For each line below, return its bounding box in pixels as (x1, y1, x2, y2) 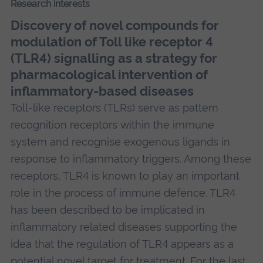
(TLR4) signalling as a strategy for (10, 50, 217, 66)
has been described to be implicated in (10, 203, 205, 216)
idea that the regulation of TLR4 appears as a (10, 237, 234, 250)
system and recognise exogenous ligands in (10, 135, 230, 148)
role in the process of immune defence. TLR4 (10, 186, 235, 199)
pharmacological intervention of (10, 66, 208, 82)
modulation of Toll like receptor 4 (10, 33, 213, 49)
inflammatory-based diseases (10, 83, 194, 99)
